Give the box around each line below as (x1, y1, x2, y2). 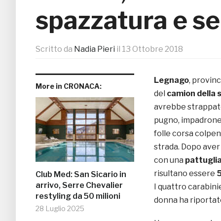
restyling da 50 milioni (36, 191, 120, 201)
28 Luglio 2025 (36, 204, 84, 213)
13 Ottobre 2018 (122, 44, 183, 54)
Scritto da (36, 44, 74, 54)
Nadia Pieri (74, 44, 115, 54)
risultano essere (154, 169, 215, 179)
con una (154, 155, 185, 165)
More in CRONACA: (36, 82, 102, 91)
